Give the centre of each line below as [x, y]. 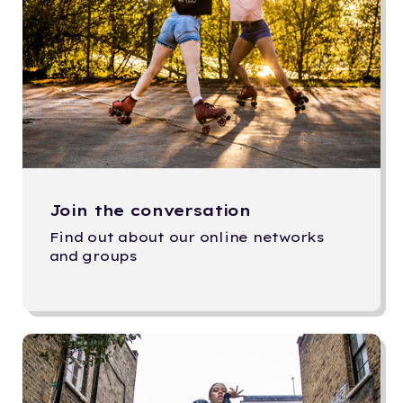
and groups [93, 256]
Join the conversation [150, 210]
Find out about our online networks [187, 237]
